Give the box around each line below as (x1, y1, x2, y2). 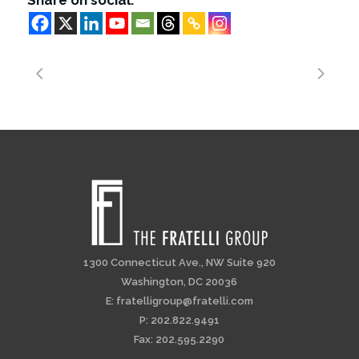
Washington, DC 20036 (121, 276, 238, 288)
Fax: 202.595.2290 (134, 333, 225, 346)
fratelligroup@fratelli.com (115, 295, 253, 308)
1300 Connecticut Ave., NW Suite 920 (83, 256, 276, 269)
